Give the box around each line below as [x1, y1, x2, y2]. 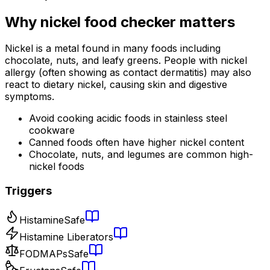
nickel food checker [40, 13, 176, 31]
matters [176, 13, 235, 31]
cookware [29, 124, 75, 137]
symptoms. [5, 90, 54, 103]
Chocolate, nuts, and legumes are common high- [29, 148, 253, 161]
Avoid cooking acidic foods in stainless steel [29, 112, 227, 125]
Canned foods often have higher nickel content [29, 136, 244, 149]
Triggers [5, 184, 52, 198]
